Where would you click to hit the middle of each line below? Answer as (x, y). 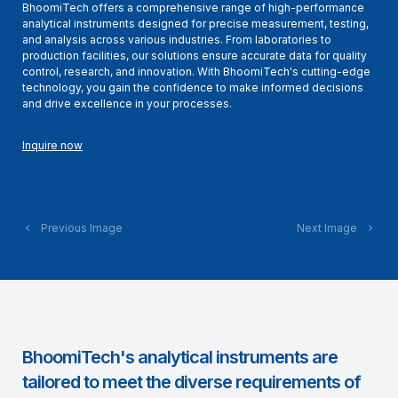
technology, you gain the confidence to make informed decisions (193, 88)
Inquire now (52, 145)
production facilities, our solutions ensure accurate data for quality (195, 56)
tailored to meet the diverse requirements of (191, 382)
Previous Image (78, 228)
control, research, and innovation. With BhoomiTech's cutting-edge (196, 72)
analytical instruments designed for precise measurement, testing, (195, 24)
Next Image (331, 228)
